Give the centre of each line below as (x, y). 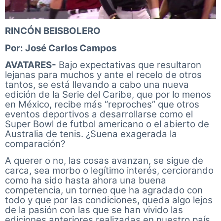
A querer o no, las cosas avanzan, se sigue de (104, 161)
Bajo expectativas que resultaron (129, 65)
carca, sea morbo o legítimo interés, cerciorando (109, 171)
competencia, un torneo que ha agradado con (104, 190)
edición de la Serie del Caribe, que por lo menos (108, 95)
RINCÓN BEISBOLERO (53, 31)
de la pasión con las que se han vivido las (94, 210)
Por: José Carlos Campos (61, 48)
